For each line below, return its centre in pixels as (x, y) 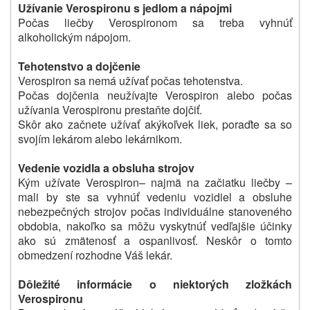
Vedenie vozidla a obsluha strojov (106, 167)
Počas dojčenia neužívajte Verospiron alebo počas (155, 95)
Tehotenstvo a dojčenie (79, 66)
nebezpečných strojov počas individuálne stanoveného (155, 211)
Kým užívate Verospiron (79, 182)
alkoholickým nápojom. (74, 37)
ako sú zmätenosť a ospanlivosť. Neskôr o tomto (155, 240)
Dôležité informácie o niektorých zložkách (155, 284)
